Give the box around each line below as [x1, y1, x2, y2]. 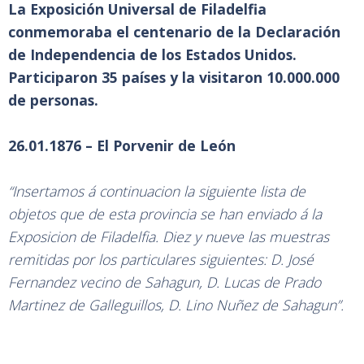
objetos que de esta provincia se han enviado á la [8, 204, 322, 223]
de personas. [8, 90, 98, 110]
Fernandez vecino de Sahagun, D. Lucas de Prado [8, 272, 321, 292]
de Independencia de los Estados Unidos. [8, 45, 297, 64]
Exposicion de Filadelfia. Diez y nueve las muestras [8, 227, 329, 246]
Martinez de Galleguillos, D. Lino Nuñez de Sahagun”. [8, 295, 344, 314]
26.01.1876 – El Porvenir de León [8, 136, 236, 155]
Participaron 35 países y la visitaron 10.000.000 [8, 67, 340, 87]
